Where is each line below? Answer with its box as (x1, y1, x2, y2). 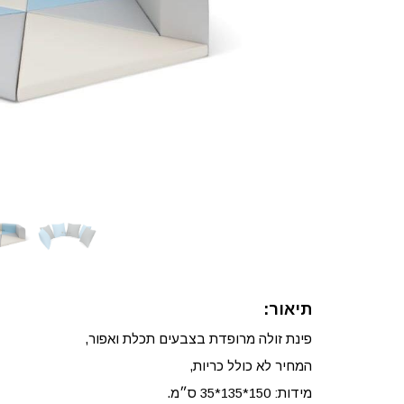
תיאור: (263, 300, 312, 318)
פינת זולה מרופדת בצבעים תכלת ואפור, (85, 331, 312, 346)
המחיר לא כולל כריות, (189, 358, 312, 373)
